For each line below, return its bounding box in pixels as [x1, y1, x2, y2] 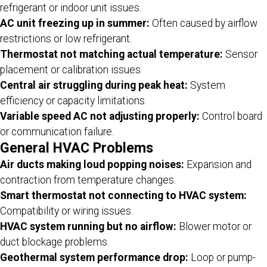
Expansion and [184, 158, 252, 170]
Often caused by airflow [150, 17, 257, 29]
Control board [200, 110, 262, 122]
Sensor [223, 48, 257, 60]
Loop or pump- [188, 251, 256, 263]
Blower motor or [176, 220, 252, 232]
